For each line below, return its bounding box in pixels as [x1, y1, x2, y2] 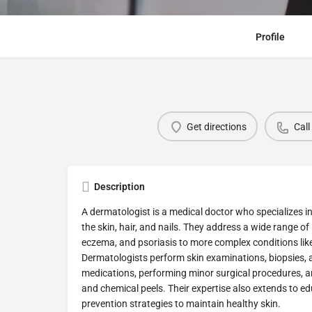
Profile [255, 31, 285, 43]
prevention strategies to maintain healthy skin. [81, 298, 281, 310]
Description [94, 181, 145, 193]
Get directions [186, 120, 247, 132]
